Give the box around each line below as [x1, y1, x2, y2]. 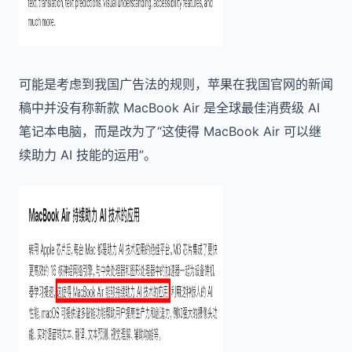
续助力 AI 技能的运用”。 [19, 147, 156, 163]
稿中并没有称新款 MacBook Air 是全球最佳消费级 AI [19, 100, 320, 115]
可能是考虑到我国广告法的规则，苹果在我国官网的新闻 [19, 76, 333, 92]
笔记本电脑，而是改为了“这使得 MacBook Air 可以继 [19, 123, 321, 139]
